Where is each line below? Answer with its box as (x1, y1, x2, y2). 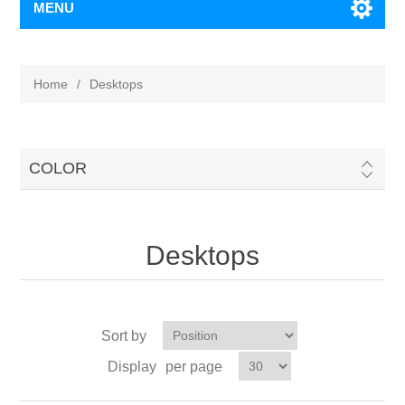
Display (107, 359, 156, 375)
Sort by (100, 328, 146, 344)
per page (165, 359, 222, 375)
